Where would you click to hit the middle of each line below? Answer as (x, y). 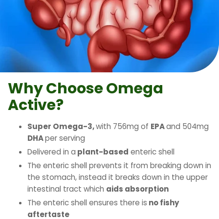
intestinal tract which (67, 189)
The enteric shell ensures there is (87, 202)
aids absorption (137, 189)
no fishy (163, 202)
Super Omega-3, (62, 127)
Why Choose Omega (86, 89)
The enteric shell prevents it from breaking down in (119, 165)
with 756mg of (123, 127)
